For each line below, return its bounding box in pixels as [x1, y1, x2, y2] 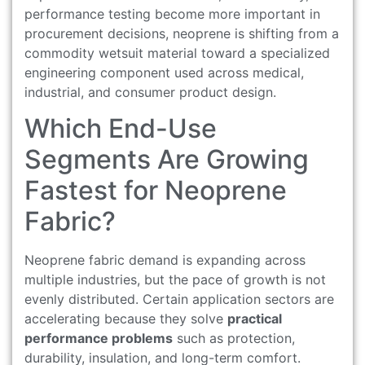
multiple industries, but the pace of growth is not [24, 271, 326, 288]
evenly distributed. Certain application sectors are [24, 291, 334, 308]
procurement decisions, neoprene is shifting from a [24, 24, 339, 42]
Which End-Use [24, 112, 217, 145]
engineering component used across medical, [24, 64, 304, 81]
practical [227, 310, 282, 328]
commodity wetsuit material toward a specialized [24, 44, 330, 61]
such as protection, [173, 330, 295, 347]
